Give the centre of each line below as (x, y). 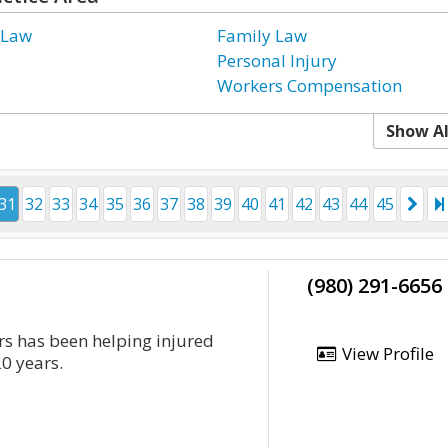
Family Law (262, 35)
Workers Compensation (310, 85)
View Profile (385, 353)
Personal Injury (277, 60)
